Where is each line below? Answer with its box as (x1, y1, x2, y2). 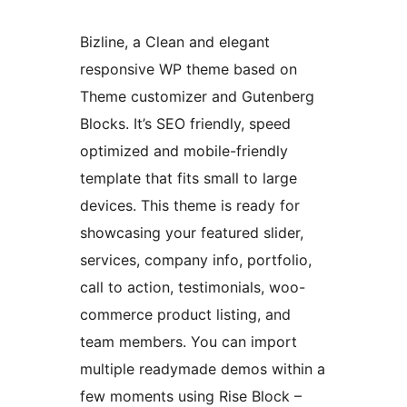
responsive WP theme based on (80, 60, 297, 79)
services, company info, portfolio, (80, 251, 312, 270)
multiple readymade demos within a (80, 360, 325, 379)
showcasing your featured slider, (80, 223, 303, 243)
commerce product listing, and (80, 305, 291, 324)
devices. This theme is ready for (80, 196, 300, 215)
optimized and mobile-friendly (80, 142, 288, 161)
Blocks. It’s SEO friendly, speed (80, 114, 291, 134)
